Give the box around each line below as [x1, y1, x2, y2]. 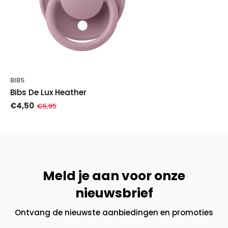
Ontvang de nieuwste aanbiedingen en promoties [15, 207, 213, 218]
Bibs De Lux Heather [10, 87, 87, 98]
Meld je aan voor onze [43, 167, 185, 185]
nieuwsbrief [75, 184, 153, 203]
